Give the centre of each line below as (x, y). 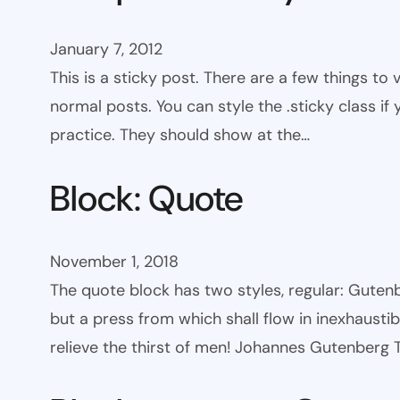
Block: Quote (146, 199)
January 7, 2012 (106, 50)
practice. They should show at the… (180, 135)
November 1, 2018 (114, 262)
